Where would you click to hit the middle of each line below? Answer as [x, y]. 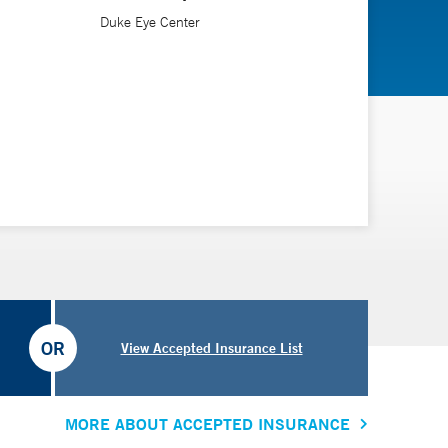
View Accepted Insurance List [211, 347]
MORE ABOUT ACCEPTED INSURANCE [207, 424]
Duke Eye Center [149, 21]
